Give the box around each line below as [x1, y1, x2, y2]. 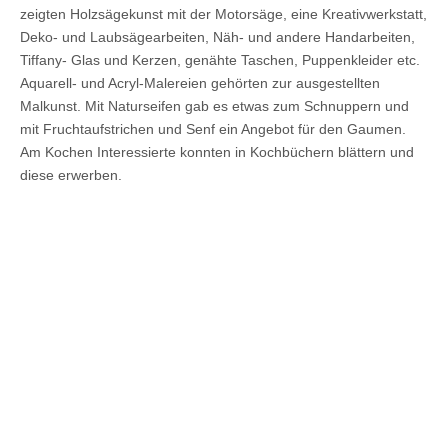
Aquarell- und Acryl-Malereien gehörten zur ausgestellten [20, 75, 380, 92]
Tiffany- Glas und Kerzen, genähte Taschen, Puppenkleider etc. [20, 52, 420, 69]
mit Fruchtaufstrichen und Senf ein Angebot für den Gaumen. [20, 121, 406, 138]
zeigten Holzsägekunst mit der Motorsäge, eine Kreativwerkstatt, [20, 6, 427, 23]
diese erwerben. [20, 167, 122, 184]
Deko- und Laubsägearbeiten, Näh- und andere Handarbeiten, [20, 29, 415, 46]
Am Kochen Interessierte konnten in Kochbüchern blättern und [20, 144, 414, 161]
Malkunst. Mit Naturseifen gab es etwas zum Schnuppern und [20, 98, 409, 115]
